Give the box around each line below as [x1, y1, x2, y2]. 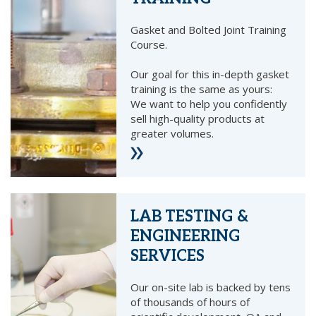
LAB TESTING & [130, 207, 250, 226]
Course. [130, 37, 168, 52]
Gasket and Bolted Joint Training [130, 23, 287, 37]
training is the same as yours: [130, 82, 273, 97]
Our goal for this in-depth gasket [130, 67, 290, 82]
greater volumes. [130, 126, 214, 141]
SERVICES [130, 247, 205, 266]
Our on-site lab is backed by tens [130, 280, 291, 295]
